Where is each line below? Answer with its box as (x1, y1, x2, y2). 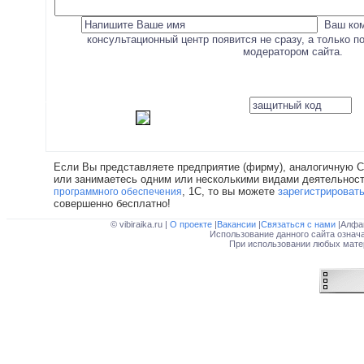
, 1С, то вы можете (182, 185, 278, 197)
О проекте (169, 219, 214, 229)
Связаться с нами (260, 219, 338, 229)
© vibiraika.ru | (110, 219, 170, 229)
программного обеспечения (54, 186, 182, 197)
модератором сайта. (242, 45, 343, 58)
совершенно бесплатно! (54, 197, 171, 210)
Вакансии (216, 219, 258, 229)
